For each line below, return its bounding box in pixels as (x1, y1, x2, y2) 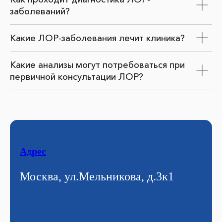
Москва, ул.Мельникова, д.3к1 (20, 169, 174, 183)
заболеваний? (10, 5, 70, 17)
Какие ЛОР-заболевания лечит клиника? (10, 32, 185, 44)
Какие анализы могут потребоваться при (10, 59, 185, 70)
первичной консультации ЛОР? (10, 71, 143, 82)
